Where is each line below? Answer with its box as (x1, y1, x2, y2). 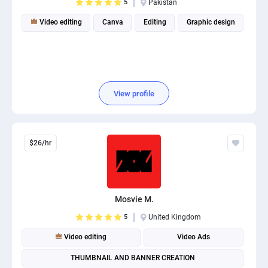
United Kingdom (148, 213, 201, 221)
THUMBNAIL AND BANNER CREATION (70, 254, 195, 262)
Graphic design (186, 18, 235, 26)
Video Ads (176, 233, 210, 241)
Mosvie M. (114, 194, 154, 204)
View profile (114, 89, 154, 98)
